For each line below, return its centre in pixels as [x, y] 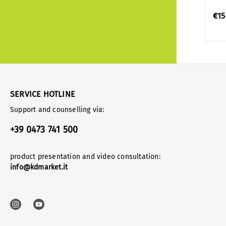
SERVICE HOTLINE [43, 94]
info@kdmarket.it [39, 167]
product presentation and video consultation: [85, 157]
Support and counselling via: [57, 110]
